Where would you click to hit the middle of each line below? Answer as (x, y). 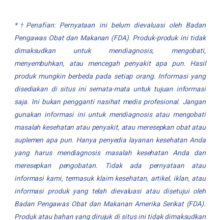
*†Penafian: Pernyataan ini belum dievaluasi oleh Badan (110, 25)
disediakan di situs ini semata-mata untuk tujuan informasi (110, 89)
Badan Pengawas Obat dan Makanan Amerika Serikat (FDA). (110, 204)
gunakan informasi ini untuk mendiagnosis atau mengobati (110, 114)
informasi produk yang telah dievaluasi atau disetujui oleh (110, 191)
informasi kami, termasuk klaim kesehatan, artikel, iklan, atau (110, 178)
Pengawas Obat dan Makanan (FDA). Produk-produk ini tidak (110, 38)
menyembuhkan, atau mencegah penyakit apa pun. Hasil (110, 63)
